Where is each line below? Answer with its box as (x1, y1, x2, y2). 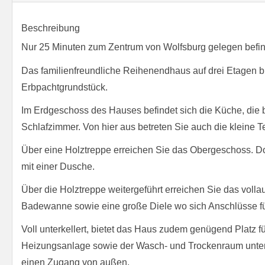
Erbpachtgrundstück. (21, 82, 108, 92)
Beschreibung (21, 23, 80, 34)
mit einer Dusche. (21, 161, 95, 172)
